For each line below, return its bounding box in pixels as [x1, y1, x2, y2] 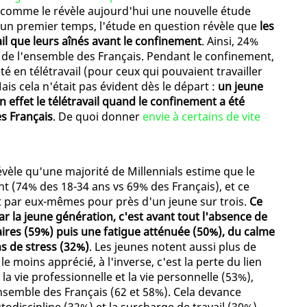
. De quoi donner [53, 109, 143, 125]
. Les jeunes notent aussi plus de [89, 239, 256, 255]
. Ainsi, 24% [201, 34, 258, 49]
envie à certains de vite [143, 109, 260, 125]
